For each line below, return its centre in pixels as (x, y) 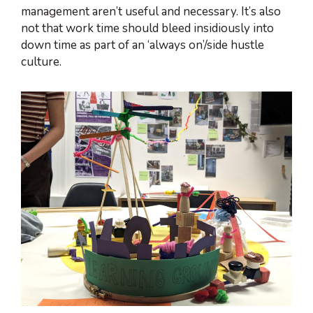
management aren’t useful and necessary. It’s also (151, 11)
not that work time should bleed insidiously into (147, 28)
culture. (41, 61)
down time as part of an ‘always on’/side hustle (143, 45)
